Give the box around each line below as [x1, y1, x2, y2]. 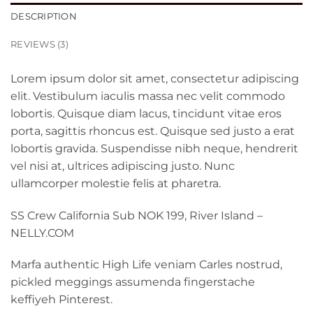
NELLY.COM [10, 226, 74, 240]
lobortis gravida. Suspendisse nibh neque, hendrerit [10, 141, 298, 155]
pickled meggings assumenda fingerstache [10, 275, 255, 289]
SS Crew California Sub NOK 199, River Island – [10, 208, 263, 222]
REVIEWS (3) [10, 38, 68, 50]
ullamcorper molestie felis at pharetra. [10, 176, 221, 190]
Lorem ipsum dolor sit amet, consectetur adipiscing [10, 71, 299, 85]
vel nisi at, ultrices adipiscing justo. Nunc [10, 159, 235, 173]
